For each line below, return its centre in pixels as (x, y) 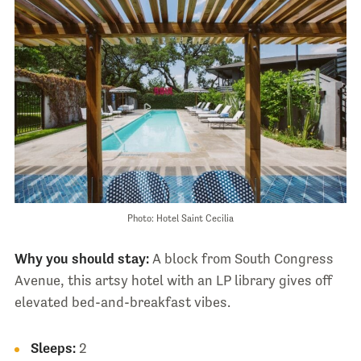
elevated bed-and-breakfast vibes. (122, 302)
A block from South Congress (241, 258)
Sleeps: (53, 348)
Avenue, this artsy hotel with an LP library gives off (173, 280)
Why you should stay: (81, 258)
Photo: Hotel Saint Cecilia (180, 218)
